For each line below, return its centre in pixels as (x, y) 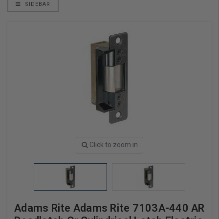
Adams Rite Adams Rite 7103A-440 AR (109, 208)
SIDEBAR (37, 4)
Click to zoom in (113, 145)
